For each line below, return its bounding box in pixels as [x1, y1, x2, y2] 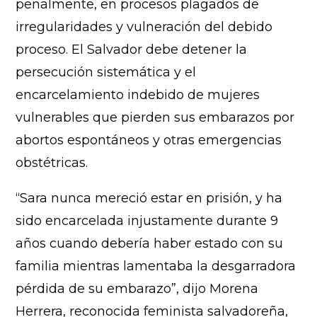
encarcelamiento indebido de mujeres [16, 86, 260, 103]
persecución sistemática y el [16, 64, 197, 80]
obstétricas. [16, 154, 88, 171]
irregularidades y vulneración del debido [16, 18, 273, 35]
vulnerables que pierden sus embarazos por [16, 109, 295, 125]
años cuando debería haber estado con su [16, 235, 284, 251]
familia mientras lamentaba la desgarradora [16, 258, 296, 274]
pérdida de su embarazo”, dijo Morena [16, 280, 259, 296]
